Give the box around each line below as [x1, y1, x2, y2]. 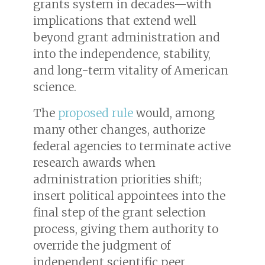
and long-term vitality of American [33, 63, 228, 77]
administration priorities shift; [33, 172, 202, 186]
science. [33, 79, 76, 94]
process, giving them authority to [33, 221, 218, 236]
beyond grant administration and [33, 30, 220, 44]
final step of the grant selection [33, 205, 206, 219]
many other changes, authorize [33, 122, 205, 137]
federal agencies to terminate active [33, 138, 231, 153]
